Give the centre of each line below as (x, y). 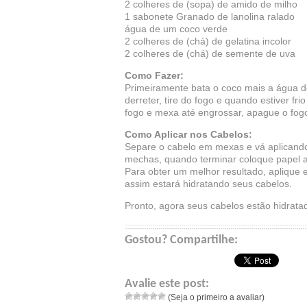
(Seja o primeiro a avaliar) (215, 297)
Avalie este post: (167, 284)
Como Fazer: (154, 75)
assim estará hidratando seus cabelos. (208, 184)
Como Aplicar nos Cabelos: (188, 134)
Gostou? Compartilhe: (181, 240)
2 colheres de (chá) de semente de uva (210, 53)
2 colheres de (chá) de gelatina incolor (208, 41)
